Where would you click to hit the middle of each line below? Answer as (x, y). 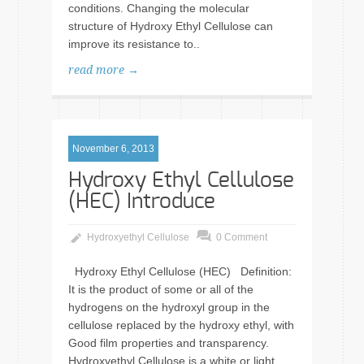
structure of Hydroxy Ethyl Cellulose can (171, 26)
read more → (104, 70)
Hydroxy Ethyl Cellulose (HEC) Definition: (180, 271)
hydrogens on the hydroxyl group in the (169, 307)
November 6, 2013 (113, 149)
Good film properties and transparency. (172, 343)
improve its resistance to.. (134, 44)
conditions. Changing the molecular (159, 8)
